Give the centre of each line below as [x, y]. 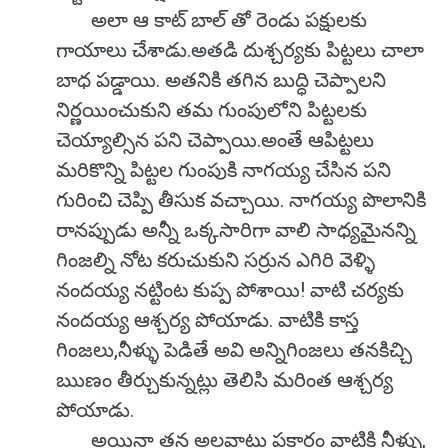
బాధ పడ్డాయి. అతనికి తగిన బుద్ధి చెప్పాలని [221, 80]
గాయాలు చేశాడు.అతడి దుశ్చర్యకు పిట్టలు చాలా [240, 50]
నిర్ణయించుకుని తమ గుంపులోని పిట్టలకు [211, 110]
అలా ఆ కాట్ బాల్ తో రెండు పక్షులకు [211, 20]
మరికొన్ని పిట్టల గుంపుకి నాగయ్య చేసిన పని [223, 170]
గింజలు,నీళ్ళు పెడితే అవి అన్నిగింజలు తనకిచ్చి [234, 350]
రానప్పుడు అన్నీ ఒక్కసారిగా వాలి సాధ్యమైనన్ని [236, 230]
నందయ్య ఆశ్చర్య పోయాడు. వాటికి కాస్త [207, 320]
